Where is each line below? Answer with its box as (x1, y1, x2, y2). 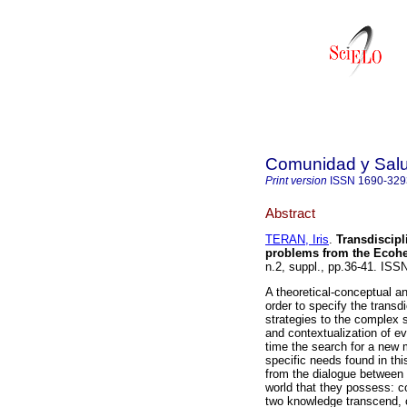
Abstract (265, 204, 315, 221)
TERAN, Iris (265, 233, 329, 247)
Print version (265, 174, 327, 187)
